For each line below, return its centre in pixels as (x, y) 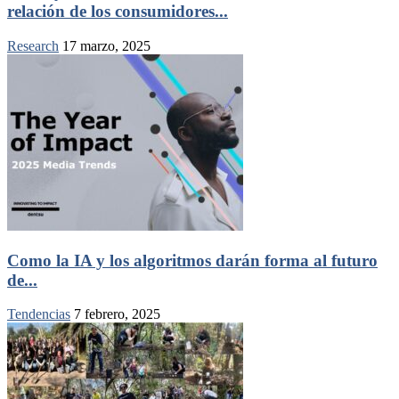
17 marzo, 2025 (106, 45)
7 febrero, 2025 (117, 314)
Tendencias (39, 314)
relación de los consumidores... (118, 12)
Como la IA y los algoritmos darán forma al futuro (192, 260)
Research (33, 45)
